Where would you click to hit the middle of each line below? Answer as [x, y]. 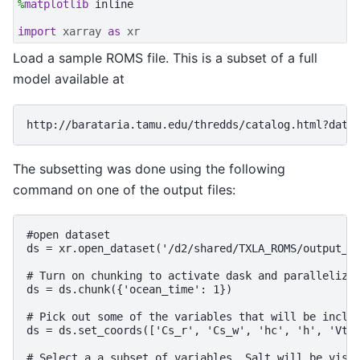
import [37, 32]
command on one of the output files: [124, 189]
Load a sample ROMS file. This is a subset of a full [165, 58]
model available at [69, 79]
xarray [82, 32]
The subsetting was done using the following [149, 168]
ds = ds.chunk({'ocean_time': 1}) [129, 290]
